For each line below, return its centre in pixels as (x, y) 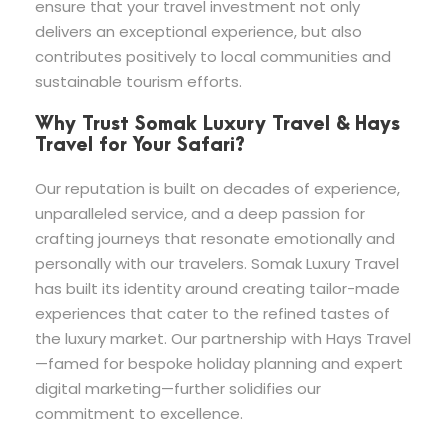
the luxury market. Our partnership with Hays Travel (223, 338)
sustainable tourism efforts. (138, 81)
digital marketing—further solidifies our (178, 388)
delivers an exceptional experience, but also (198, 31)
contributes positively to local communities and (213, 56)
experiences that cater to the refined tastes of (212, 313)
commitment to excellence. (139, 413)
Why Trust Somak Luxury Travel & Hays (217, 124)
